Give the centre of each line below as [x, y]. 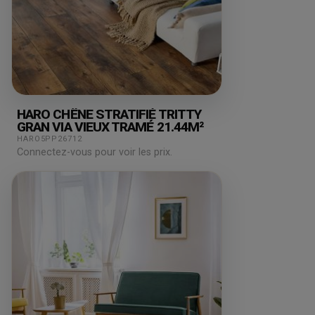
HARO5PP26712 [50, 139]
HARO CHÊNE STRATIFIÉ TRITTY [109, 114]
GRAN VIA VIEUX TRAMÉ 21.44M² [111, 127]
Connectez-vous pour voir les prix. [95, 152]
